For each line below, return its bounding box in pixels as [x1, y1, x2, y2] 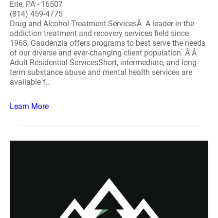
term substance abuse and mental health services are [10, 68, 192, 77]
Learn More [10, 102, 49, 111]
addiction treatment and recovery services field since [10, 29, 189, 38]
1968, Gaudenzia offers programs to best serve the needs [10, 38, 205, 48]
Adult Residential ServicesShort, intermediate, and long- [10, 58, 199, 67]
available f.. [10, 77, 50, 87]
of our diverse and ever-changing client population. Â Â [10, 48, 199, 57]
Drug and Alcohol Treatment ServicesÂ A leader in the [10, 19, 194, 28]
